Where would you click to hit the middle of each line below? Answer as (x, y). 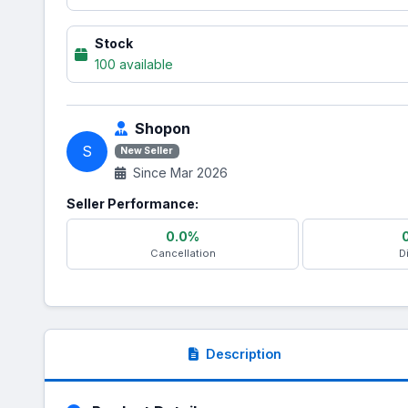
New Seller (147, 151)
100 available (134, 64)
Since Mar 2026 (178, 173)
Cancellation (183, 253)
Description (244, 354)
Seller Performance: (133, 204)
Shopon (163, 128)
